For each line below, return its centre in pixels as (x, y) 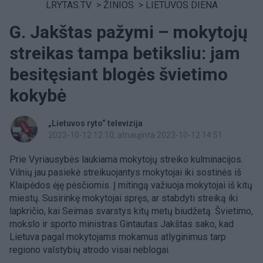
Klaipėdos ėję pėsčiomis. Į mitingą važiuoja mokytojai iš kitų (131, 185)
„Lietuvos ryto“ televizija (95, 123)
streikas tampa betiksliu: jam (125, 53)
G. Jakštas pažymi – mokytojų (129, 32)
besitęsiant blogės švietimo (119, 74)
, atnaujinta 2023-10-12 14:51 (168, 135)
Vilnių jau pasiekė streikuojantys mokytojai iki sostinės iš (125, 172)
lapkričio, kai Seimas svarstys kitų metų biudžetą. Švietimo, (131, 211)
